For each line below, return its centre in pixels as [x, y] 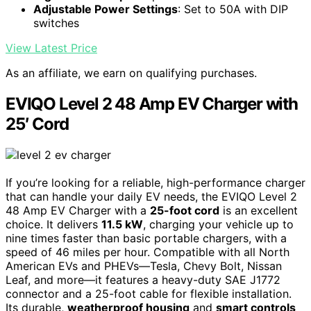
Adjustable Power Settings [106, 9]
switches [56, 23]
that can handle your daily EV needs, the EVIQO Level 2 [151, 197]
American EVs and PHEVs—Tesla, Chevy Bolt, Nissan [144, 266]
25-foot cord [185, 211]
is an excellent [259, 211]
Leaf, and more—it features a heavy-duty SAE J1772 [143, 280]
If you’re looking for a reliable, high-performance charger [155, 183]
